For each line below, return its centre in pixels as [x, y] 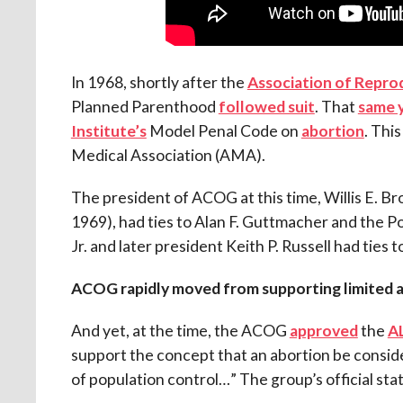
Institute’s [108, 130]
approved [323, 330]
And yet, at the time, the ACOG [180, 330]
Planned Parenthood [144, 106]
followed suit [266, 106]
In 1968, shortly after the [159, 82]
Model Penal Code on [224, 130]
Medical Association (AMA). [168, 155]
